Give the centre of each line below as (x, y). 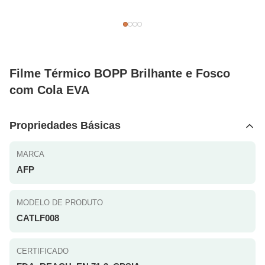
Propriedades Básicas (65, 125)
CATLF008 (38, 218)
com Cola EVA (49, 90)
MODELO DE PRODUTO (60, 203)
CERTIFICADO (43, 251)
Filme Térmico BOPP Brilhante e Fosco (120, 73)
